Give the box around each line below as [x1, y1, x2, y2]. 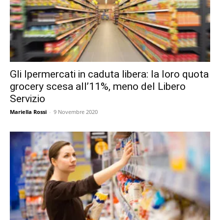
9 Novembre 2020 [54, 108, 98, 116]
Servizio [10, 93, 45, 105]
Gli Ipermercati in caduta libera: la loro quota [10, 68, 209, 81]
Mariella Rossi [10, 108, 47, 116]
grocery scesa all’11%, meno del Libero [10, 81, 186, 93]
